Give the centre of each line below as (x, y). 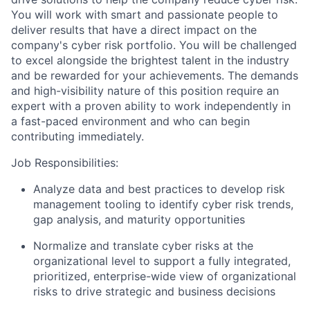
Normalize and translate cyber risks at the (143, 246)
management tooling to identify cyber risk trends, (163, 204)
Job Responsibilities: (65, 163)
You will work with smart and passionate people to (145, 15)
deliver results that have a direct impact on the (134, 30)
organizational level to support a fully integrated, (162, 261)
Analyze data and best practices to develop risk (159, 189)
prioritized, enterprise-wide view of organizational (165, 276)
